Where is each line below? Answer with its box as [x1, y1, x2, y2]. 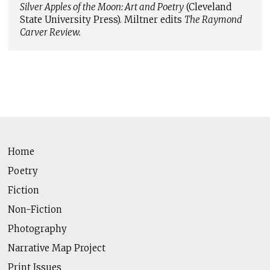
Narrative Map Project [7, 242, 105, 254]
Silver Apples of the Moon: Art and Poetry [19, 1, 184, 13]
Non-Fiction [7, 204, 62, 215]
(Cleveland [183, 1, 231, 13]
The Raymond [184, 14, 242, 25]
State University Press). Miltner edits [19, 14, 184, 25]
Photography [7, 223, 67, 234]
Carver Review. [19, 27, 81, 38]
